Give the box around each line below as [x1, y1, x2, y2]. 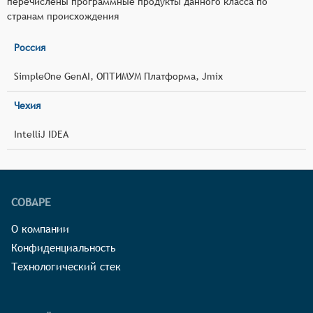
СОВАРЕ [11, 195, 51, 209]
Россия [14, 41, 45, 53]
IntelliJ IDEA [14, 128, 68, 140]
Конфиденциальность [11, 241, 116, 254]
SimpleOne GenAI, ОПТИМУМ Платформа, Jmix [14, 70, 223, 82]
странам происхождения [7, 10, 119, 22]
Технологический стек [11, 260, 121, 272]
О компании [11, 222, 69, 235]
